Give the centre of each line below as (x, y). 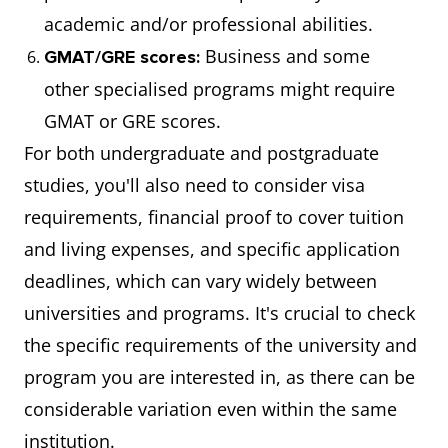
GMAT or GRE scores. (132, 121)
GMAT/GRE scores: (122, 57)
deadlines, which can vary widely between (200, 281)
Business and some (285, 56)
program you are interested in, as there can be (219, 377)
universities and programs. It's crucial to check (219, 313)
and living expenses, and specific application (212, 249)
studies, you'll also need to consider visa (194, 185)
